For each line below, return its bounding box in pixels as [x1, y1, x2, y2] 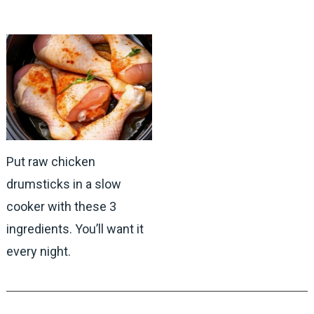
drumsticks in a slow [6, 176, 121, 191]
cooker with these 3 [6, 198, 116, 214]
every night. [6, 243, 71, 259]
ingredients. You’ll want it [6, 221, 144, 236]
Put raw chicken [6, 153, 95, 169]
